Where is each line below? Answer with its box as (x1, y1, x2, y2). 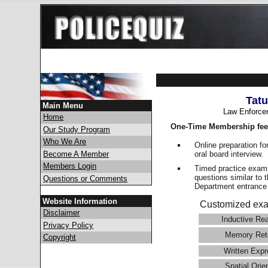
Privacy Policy (43, 220, 94, 230)
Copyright (43, 232, 77, 242)
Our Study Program (43, 124, 111, 134)
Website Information (42, 196, 118, 206)
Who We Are (43, 137, 87, 147)
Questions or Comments (43, 173, 128, 183)
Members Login (43, 162, 97, 171)
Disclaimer (43, 208, 80, 218)
